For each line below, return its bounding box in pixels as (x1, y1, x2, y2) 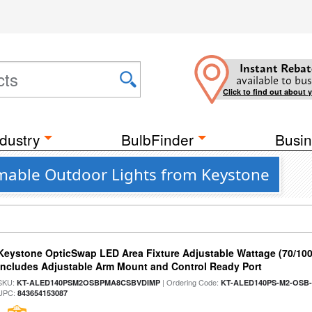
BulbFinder (121, 129, 194, 150)
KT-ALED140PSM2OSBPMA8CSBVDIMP (17, 277, 161, 288)
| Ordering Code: (160, 276, 221, 288)
